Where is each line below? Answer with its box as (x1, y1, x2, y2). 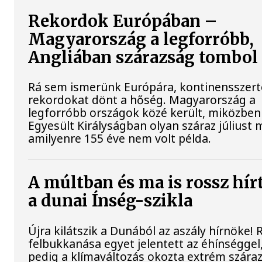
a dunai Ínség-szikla (28, 191, 193, 212)
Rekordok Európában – (28, 11, 218, 32)
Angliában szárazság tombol (28, 47, 258, 68)
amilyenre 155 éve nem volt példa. (28, 130, 215, 147)
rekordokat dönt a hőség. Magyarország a (28, 92, 256, 108)
